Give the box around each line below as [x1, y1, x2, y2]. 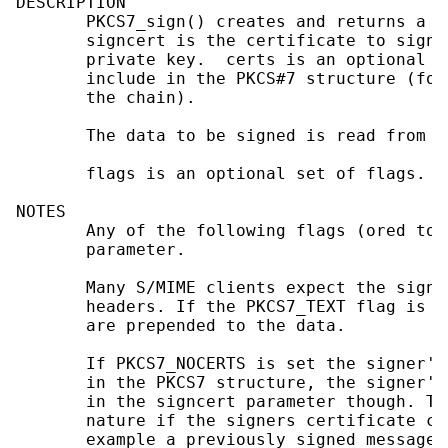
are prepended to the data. [16, 316, 346, 336]
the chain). [16, 88, 196, 108]
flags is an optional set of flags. [16, 164, 426, 184]
